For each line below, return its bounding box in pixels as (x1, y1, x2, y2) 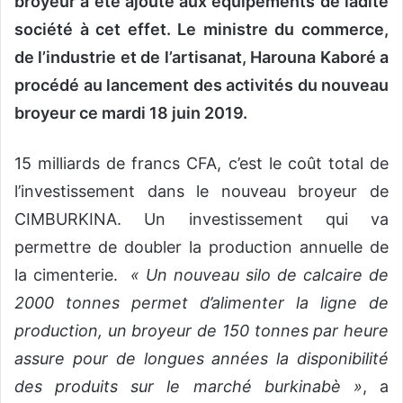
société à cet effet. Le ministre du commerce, (14, 19, 389, 39)
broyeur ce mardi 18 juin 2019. (14, 103, 247, 122)
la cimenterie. (14, 264, 130, 284)
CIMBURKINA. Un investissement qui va (14, 209, 389, 228)
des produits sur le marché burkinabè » (14, 376, 363, 396)
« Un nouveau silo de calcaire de (130, 264, 389, 284)
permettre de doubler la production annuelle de (14, 237, 389, 256)
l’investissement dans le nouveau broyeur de (14, 181, 389, 201)
